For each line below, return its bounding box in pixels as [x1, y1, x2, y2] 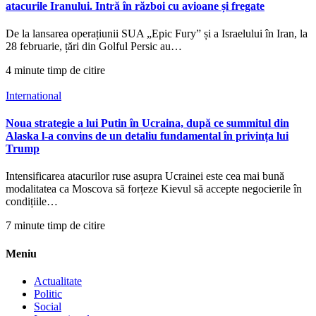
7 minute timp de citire [6, 219, 105, 232]
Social [34, 300, 61, 312]
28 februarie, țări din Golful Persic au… [6, 39, 182, 52]
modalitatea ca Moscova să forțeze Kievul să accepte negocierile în [6, 183, 302, 195]
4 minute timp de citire [6, 63, 105, 76]
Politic [34, 287, 62, 300]
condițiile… [6, 195, 58, 208]
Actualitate [34, 274, 82, 287]
